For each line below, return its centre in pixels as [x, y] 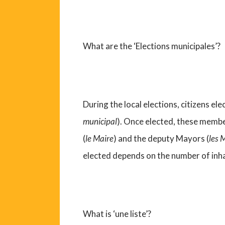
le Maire [100, 139]
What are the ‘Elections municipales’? [152, 46]
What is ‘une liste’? [117, 214]
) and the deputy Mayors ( [161, 139]
